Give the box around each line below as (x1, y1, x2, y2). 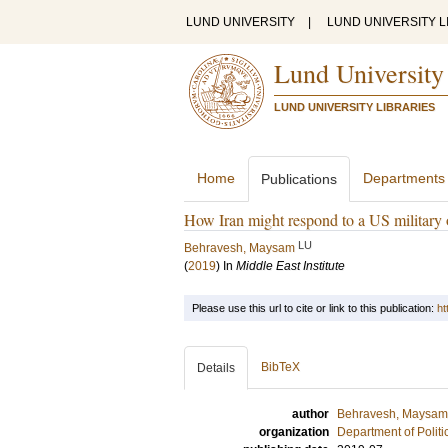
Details (197, 361, 235, 375)
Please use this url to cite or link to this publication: (192, 302, 437, 314)
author (292, 407, 329, 421)
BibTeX (261, 360, 300, 374)
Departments (363, 170, 445, 186)
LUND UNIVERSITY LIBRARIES (274, 101, 435, 113)
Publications (261, 171, 337, 187)
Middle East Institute (236, 259, 345, 273)
